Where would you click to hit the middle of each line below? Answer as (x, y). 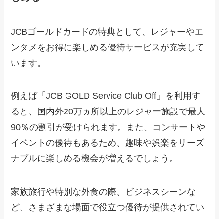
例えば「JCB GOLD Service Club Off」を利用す (106, 96)
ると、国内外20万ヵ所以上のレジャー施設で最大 (108, 112)
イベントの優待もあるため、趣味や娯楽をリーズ (108, 143)
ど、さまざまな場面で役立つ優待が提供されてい (108, 208)
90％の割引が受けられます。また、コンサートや (108, 127)
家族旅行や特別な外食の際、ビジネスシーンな (103, 192)
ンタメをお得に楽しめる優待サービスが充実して (108, 47)
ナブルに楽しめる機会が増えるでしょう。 (95, 159)
